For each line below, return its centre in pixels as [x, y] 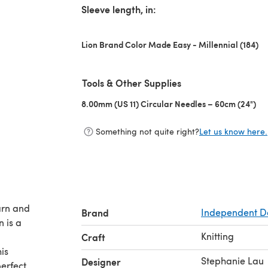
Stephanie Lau [232, 260]
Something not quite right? [147, 132]
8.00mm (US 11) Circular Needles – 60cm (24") [169, 103]
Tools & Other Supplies [132, 83]
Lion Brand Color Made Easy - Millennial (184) [170, 44]
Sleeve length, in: [119, 9]
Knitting [217, 236]
